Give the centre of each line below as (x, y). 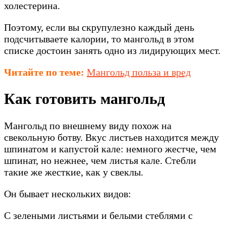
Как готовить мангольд (84, 99)
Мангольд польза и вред (139, 72)
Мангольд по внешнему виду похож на (88, 126)
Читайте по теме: (44, 72)
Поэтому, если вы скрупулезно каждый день (99, 27)
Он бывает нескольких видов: (68, 194)
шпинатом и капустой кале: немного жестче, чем (110, 149)
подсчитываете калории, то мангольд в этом (99, 39)
